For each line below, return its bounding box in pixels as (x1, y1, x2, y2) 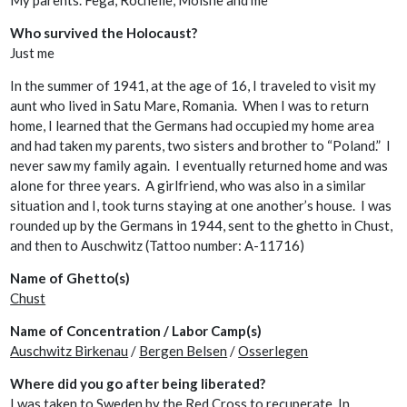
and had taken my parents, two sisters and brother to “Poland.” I (10, 137, 392, 154)
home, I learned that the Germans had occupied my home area (10, 117, 375, 134)
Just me (10, 45, 55, 62)
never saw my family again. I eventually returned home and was (10, 157, 389, 174)
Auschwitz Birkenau (10, 342, 129, 360)
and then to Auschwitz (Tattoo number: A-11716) (10, 237, 305, 254)
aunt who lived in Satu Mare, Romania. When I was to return (10, 97, 370, 114)
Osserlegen (238, 342, 309, 360)
